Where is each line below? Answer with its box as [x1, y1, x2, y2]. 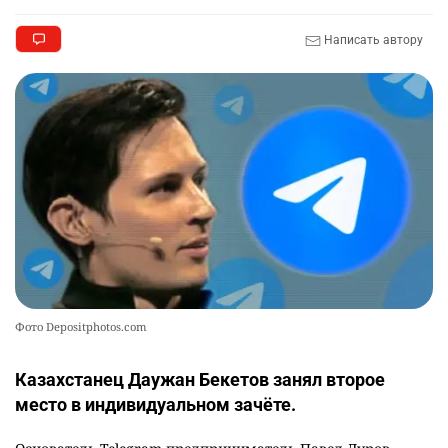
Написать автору [321, 32, 423, 47]
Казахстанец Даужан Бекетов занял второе [15, 368, 385, 390]
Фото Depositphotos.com [15, 318, 147, 334]
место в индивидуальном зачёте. [15, 393, 296, 415]
